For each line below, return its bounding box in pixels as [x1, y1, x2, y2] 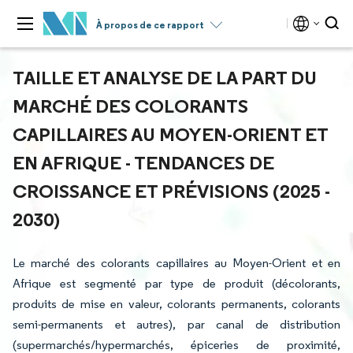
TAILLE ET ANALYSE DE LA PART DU [13, 65, 317, 89]
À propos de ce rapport [96, 19, 204, 31]
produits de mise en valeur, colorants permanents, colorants [13, 296, 340, 311]
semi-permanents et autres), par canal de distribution [13, 317, 340, 332]
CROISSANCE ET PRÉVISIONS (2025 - [13, 179, 330, 203]
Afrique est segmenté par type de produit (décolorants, [13, 276, 340, 291]
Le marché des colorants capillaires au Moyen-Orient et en [13, 255, 340, 270]
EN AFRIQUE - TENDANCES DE [13, 150, 274, 174]
